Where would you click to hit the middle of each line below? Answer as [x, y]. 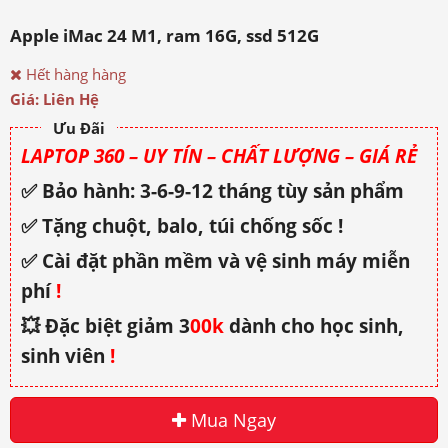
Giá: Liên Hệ [54, 98]
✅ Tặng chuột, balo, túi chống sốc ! [182, 225]
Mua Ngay [231, 419]
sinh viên [65, 355]
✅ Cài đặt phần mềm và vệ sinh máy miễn [215, 260]
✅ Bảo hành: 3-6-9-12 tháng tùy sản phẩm [212, 190]
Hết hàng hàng [74, 73]
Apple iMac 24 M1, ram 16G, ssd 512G [164, 35]
